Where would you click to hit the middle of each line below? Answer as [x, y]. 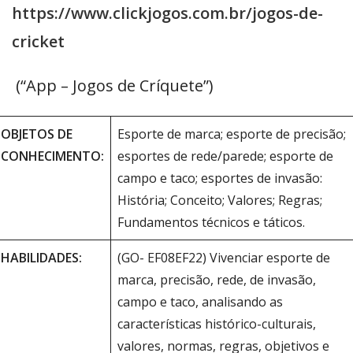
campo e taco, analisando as [201, 302]
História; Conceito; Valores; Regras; [220, 201]
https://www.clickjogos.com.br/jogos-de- [167, 13]
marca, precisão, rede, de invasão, [217, 280]
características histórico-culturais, [217, 324]
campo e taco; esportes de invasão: [220, 178]
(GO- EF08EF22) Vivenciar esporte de [224, 258]
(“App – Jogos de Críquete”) [113, 86]
